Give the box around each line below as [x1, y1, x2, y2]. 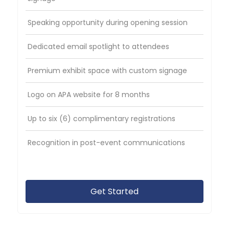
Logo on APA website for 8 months [28, 89, 150, 100]
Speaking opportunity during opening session [28, 17, 188, 28]
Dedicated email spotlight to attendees [28, 41, 170, 52]
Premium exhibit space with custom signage [28, 65, 188, 76]
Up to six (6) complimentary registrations [28, 113, 176, 124]
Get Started [90, 185, 139, 197]
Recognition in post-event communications [28, 137, 186, 148]
